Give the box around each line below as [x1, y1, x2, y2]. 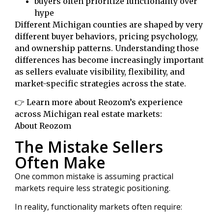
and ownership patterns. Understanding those [15, 43, 199, 53]
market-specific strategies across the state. [15, 79, 186, 88]
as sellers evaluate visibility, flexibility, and [15, 67, 185, 77]
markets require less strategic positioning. [15, 182, 170, 193]
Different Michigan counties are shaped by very [15, 20, 203, 29]
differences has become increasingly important [15, 55, 204, 65]
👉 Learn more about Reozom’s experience [15, 97, 183, 108]
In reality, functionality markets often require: [15, 201, 182, 213]
